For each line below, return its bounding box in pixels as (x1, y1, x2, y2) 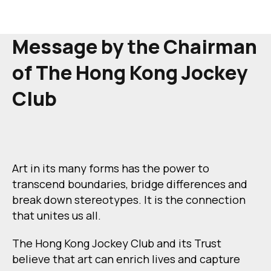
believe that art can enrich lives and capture (12, 252, 240, 267)
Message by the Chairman (12, 33, 257, 60)
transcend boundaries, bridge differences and (12, 177, 247, 192)
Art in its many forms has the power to (12, 161, 209, 176)
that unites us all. (12, 208, 101, 223)
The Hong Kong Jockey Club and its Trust (12, 236, 221, 251)
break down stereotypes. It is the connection (12, 192, 246, 207)
